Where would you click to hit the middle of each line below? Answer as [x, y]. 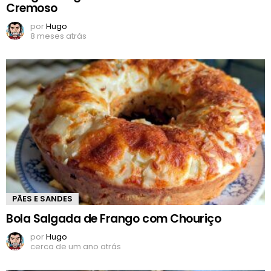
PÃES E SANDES [42, 199]
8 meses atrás [58, 36]
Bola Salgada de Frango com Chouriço [114, 219]
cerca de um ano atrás [76, 247]
